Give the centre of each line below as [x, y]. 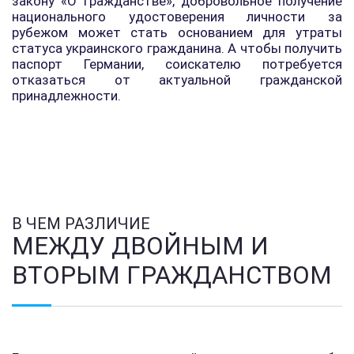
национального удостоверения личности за [177, 17]
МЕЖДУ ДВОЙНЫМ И [140, 246]
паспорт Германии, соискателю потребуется [177, 64]
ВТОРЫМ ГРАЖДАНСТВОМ [172, 275]
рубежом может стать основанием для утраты [177, 32]
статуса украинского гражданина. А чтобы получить [177, 48]
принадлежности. [66, 96]
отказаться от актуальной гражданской [177, 80]
